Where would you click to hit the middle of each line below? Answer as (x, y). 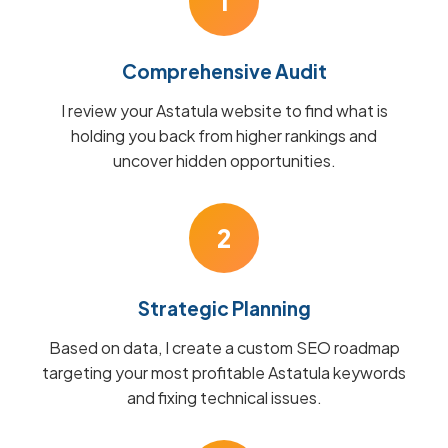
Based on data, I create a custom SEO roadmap (224, 347)
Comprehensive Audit (224, 71)
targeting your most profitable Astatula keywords (224, 372)
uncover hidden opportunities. (224, 160)
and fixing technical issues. (224, 397)
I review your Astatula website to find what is (224, 110)
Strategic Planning (224, 308)
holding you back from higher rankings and (224, 135)
